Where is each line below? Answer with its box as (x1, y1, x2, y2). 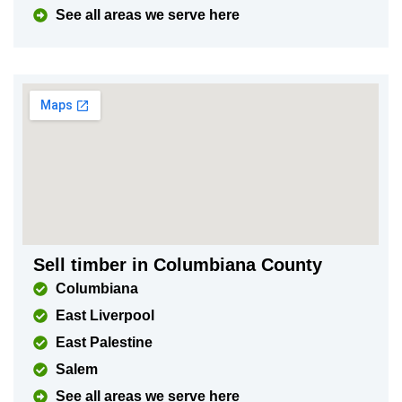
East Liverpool (56, 308, 155, 323)
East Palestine (56, 335, 153, 350)
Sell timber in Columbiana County (33, 255, 323, 275)
